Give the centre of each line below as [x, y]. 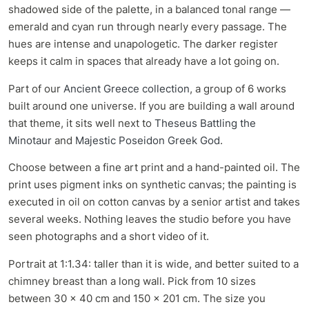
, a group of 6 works [238, 88]
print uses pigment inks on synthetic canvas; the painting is [152, 185]
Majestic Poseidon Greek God [148, 140]
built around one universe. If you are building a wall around [151, 106]
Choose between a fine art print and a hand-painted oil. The [154, 168]
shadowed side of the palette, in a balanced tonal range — [149, 10]
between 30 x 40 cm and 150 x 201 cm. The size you [137, 298]
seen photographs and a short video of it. [109, 237]
